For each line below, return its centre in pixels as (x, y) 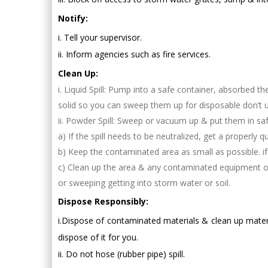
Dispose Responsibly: (103, 201)
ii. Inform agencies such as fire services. (134, 54)
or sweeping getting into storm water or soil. (144, 182)
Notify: (73, 18)
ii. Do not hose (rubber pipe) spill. (121, 254)
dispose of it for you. (98, 237)
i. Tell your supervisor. (100, 37)
